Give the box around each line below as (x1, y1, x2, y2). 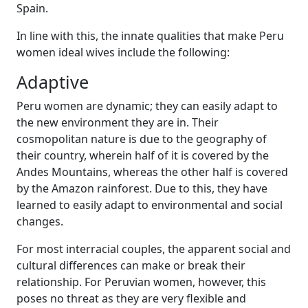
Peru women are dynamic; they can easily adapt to (16, 98, 278, 113)
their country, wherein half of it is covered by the (16, 148, 269, 163)
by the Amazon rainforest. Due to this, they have (16, 181, 267, 196)
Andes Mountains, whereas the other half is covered (16, 164, 288, 179)
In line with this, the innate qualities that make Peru (16, 28, 284, 43)
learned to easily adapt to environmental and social (16, 197, 283, 212)
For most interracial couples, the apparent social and (16, 241, 291, 256)
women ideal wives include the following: (16, 45, 230, 60)
